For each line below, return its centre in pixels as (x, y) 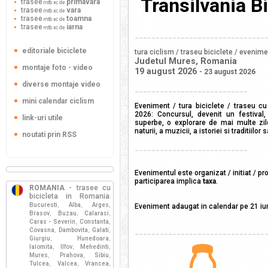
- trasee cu (88, 188)
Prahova (71, 255)
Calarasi (97, 213)
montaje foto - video (57, 68)
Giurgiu (40, 238)
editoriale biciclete (54, 51)
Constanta (95, 222)
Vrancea (97, 264)
